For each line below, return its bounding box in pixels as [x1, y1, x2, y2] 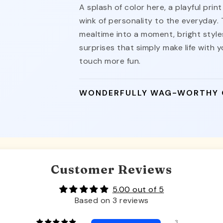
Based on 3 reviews [74, 195, 149, 206]
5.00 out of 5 [112, 184, 164, 195]
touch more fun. [79, 55, 141, 66]
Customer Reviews [51, 162, 172, 177]
